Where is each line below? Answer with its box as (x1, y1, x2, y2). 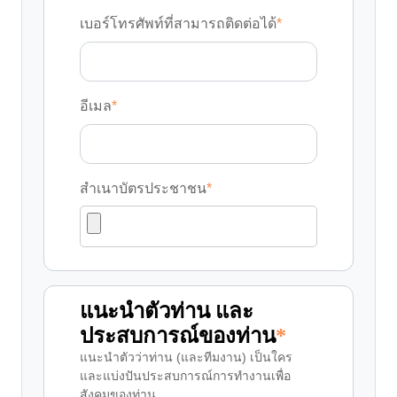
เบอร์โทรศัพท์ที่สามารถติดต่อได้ (80, 15, 276, 31)
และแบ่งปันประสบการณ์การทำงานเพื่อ (80, 368, 291, 383)
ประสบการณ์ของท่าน (80, 323, 276, 347)
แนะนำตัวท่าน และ (80, 299, 253, 323)
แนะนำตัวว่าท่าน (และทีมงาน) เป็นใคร (80, 349, 292, 364)
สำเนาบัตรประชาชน (80, 181, 206, 197)
